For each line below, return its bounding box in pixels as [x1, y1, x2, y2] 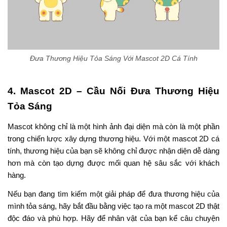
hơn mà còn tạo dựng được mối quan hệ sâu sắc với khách [8, 158, 219, 167]
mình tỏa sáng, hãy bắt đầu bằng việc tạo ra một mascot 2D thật [8, 201, 219, 210]
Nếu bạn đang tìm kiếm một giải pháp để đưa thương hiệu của [8, 189, 219, 198]
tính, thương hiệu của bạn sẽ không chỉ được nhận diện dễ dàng [8, 146, 219, 155]
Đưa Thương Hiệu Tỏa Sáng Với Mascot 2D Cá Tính [29, 54, 198, 63]
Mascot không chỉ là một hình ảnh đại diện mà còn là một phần [8, 122, 219, 131]
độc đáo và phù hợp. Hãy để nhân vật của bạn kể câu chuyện [8, 213, 219, 222]
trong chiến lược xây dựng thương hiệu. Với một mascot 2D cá [8, 134, 219, 143]
